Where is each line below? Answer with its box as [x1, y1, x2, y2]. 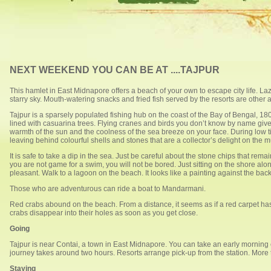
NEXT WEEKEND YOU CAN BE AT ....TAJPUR [9, 65, 220, 75]
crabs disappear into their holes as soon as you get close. [9, 209, 198, 217]
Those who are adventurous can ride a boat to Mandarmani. [9, 184, 206, 193]
